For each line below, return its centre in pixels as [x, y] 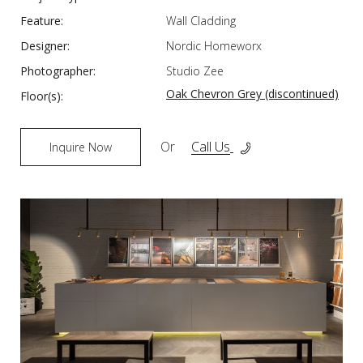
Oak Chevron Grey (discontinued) [252, 93]
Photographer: [58, 70]
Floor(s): [42, 96]
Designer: [45, 45]
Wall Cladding [201, 20]
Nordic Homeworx [214, 45]
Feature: [42, 20]
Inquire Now [81, 147]
